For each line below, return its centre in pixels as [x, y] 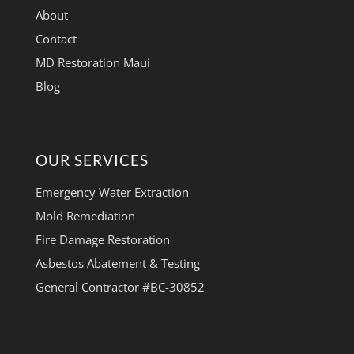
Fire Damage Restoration [102, 240]
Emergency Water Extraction [112, 192]
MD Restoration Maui [92, 63]
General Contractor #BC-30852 [120, 287]
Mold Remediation [85, 216]
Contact [56, 39]
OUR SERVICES [92, 160]
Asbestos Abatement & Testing [117, 264]
